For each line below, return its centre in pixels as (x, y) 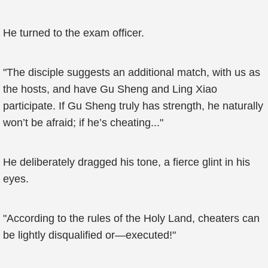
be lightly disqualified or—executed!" (89, 235)
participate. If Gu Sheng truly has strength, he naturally (133, 106)
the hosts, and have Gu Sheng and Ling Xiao (110, 89)
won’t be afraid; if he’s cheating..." (83, 123)
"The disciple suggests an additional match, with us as (132, 72)
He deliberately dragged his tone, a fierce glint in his (127, 162)
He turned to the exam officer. (74, 33)
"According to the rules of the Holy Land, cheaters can (131, 218)
